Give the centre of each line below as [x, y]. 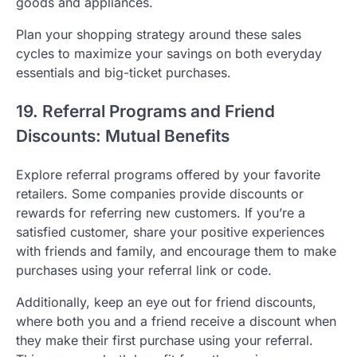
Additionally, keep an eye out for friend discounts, [166, 302]
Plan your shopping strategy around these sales [159, 35]
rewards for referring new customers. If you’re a [161, 213]
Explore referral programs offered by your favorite [168, 175]
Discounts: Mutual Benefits [123, 136]
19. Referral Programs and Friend [145, 112]
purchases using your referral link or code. [144, 271]
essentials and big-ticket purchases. [124, 73]
